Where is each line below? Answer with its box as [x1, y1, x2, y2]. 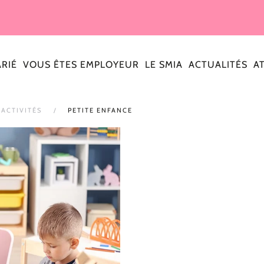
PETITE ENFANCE [68, 106, 133, 115]
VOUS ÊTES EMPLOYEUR [23, 58, 139, 70]
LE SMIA [145, 58, 183, 70]
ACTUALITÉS [189, 58, 247, 70]
